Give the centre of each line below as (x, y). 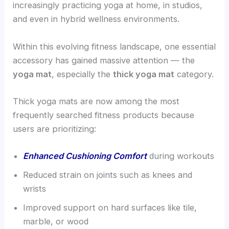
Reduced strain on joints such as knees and (108, 175)
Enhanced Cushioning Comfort (85, 156)
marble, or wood (56, 222)
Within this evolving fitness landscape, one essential (114, 46)
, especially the (83, 74)
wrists (35, 189)
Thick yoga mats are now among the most (96, 101)
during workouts (181, 156)
